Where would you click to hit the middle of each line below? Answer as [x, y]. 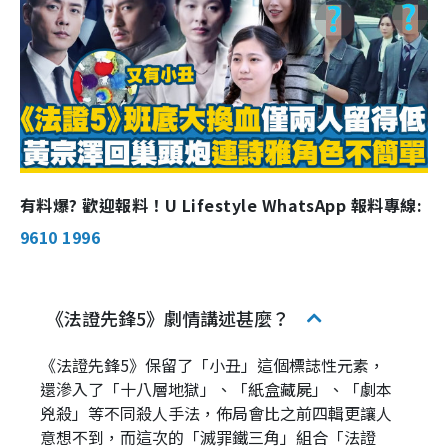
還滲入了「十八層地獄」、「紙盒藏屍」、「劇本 [216, 388]
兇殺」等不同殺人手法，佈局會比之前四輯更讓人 [216, 412]
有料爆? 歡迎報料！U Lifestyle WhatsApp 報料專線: [221, 204]
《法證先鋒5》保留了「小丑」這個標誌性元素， [212, 364]
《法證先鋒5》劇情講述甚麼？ [168, 317]
